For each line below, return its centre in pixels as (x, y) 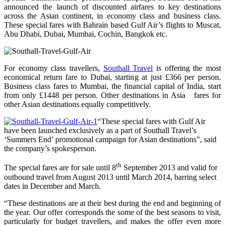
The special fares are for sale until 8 (60, 168)
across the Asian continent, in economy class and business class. (113, 16)
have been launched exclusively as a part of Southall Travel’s (100, 131)
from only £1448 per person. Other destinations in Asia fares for (113, 95)
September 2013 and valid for (170, 168)
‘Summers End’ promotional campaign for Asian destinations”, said (110, 140)
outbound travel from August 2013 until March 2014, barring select (110, 177)
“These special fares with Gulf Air (151, 122)
